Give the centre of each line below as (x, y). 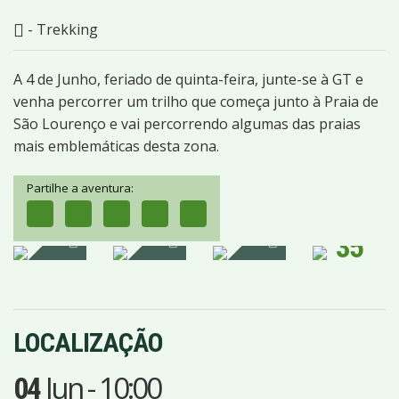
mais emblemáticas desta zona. (116, 146)
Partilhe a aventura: (80, 188)
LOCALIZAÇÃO (88, 342)
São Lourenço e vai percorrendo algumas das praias (187, 124)
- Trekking (61, 29)
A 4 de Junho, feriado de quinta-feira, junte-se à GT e (188, 79)
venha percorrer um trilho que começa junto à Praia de (196, 102)
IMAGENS (349, 266)
